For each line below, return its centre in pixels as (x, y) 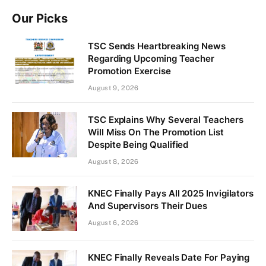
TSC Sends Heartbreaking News (157, 46)
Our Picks (40, 18)
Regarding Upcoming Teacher (151, 58)
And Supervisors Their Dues (148, 205)
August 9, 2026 (113, 88)
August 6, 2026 (113, 222)
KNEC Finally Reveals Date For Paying (169, 257)
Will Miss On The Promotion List (156, 132)
